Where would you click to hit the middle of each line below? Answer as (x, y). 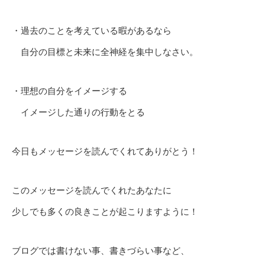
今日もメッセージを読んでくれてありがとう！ (105, 151)
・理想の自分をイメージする (70, 91)
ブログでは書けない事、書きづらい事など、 (101, 251)
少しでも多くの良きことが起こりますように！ (105, 212)
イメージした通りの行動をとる (78, 112)
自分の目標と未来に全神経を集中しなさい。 (105, 52)
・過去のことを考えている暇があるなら (92, 31)
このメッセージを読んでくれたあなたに (92, 190)
